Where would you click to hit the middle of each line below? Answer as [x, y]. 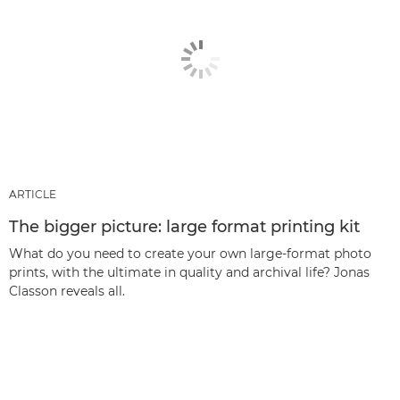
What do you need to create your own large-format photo [190, 253]
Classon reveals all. [67, 291]
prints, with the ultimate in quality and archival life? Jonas [189, 272]
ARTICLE [33, 194]
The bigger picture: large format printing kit [184, 226]
